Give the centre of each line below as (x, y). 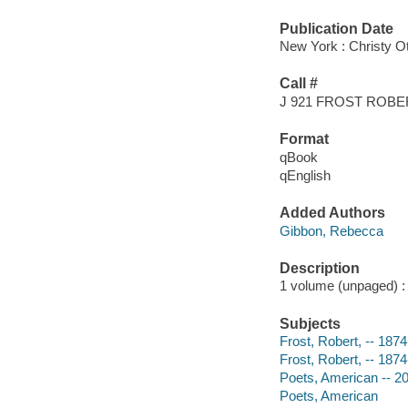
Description (319, 268)
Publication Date (336, 28)
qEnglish (305, 175)
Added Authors (332, 213)
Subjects (310, 323)
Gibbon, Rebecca (331, 230)
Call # (298, 84)
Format (304, 139)
